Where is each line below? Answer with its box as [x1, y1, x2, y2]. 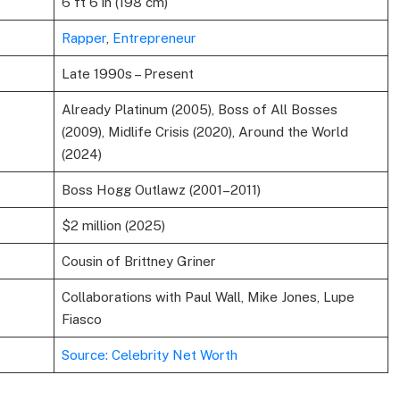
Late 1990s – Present [61, 65, 194, 81]
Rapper [61, 29, 106, 46]
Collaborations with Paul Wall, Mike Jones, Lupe [61, 288, 354, 304]
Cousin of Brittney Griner [61, 253, 216, 269]
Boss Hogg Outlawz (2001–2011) [61, 181, 261, 197]
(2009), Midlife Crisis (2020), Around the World [61, 123, 348, 139]
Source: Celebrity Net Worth [61, 346, 237, 362]
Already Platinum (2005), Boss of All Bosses [61, 101, 337, 117]
